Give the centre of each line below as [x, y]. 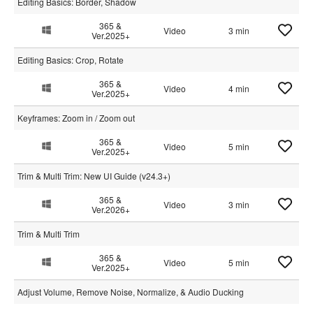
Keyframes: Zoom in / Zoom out [76, 118]
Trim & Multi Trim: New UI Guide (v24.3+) [94, 176]
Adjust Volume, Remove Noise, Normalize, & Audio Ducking [131, 292]
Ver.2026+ [110, 209]
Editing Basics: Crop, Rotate [71, 60]
